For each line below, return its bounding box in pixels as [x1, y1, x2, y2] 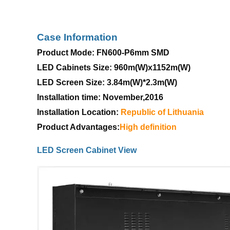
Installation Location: [37, 107, 121, 117]
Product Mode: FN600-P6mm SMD [37, 48, 171, 57]
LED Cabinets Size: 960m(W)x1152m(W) [37, 63, 190, 72]
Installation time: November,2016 [37, 92, 163, 102]
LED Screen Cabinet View [37, 145, 137, 155]
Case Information [37, 31, 118, 43]
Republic [121, 107, 156, 117]
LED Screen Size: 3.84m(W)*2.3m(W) [37, 78, 177, 87]
